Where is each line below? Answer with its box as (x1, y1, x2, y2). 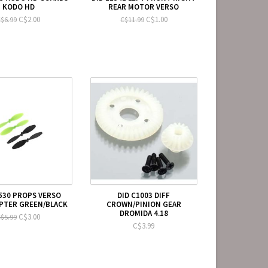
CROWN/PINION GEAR (106, 199, 181, 209)
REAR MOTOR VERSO (108, 1, 179, 12)
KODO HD (2, 1, 35, 12)
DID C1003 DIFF (117, 190, 170, 200)
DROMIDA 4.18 (119, 208, 168, 218)
